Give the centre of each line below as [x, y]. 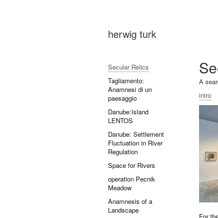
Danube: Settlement [136, 134]
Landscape [123, 210]
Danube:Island [128, 112]
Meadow [120, 188]
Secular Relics [128, 67]
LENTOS [120, 120]
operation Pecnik [132, 179]
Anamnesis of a [130, 201]
